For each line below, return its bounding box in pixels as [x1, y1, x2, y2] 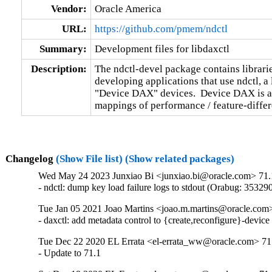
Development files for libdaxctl [94, 42, 229, 55]
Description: [30, 63, 87, 75]
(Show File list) [55, 152, 123, 165]
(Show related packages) [124, 152, 234, 165]
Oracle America [94, 2, 161, 15]
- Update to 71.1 [38, 248, 101, 259]
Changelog [5, 152, 56, 165]
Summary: [39, 42, 87, 55]
